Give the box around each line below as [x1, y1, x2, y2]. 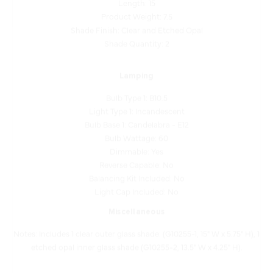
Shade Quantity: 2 [104, 20, 169, 32]
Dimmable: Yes [110, 128, 163, 140]
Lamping [119, 55, 154, 63]
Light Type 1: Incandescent [88, 88, 185, 99]
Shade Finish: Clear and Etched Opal [70, 7, 203, 18]
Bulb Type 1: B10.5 [105, 74, 168, 86]
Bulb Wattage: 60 [105, 115, 168, 126]
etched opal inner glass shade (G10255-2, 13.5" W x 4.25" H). [30, 224, 243, 235]
